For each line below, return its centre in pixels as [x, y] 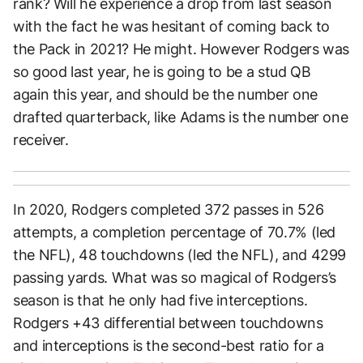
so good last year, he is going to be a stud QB [162, 72]
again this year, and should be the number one [165, 95]
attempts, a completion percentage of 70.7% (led [175, 233]
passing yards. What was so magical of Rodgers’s [175, 278]
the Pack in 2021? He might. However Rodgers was [181, 49]
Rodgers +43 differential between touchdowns [168, 323]
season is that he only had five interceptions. [160, 301]
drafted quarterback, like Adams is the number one [181, 117]
